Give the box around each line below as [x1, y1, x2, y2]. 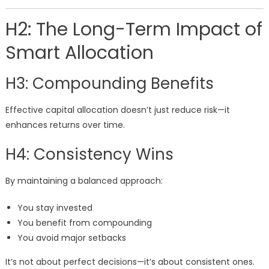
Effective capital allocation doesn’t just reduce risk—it [5, 104, 230, 116]
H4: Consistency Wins [5, 144, 174, 166]
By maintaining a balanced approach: [5, 175, 163, 187]
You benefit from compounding [17, 217, 152, 229]
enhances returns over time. [5, 119, 125, 131]
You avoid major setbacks [17, 232, 126, 244]
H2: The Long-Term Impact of [5, 17, 262, 43]
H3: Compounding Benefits [5, 73, 214, 95]
